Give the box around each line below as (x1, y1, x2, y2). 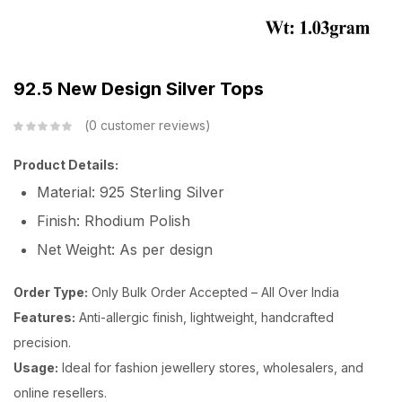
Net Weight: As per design (37, 240, 213, 258)
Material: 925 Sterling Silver (37, 182, 224, 201)
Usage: (13, 359, 58, 375)
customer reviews (97, 117, 205, 133)
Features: (13, 309, 75, 325)
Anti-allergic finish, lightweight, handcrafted (75, 309, 334, 325)
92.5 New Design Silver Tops (13, 77, 264, 100)
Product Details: (13, 156, 118, 172)
